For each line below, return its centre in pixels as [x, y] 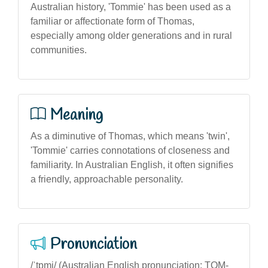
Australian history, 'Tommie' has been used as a [131, 7]
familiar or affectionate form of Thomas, [112, 21]
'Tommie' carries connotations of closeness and [130, 150]
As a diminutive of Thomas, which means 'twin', [130, 136]
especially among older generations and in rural [131, 35]
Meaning [77, 115]
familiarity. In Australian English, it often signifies [132, 165]
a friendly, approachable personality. [107, 179]
